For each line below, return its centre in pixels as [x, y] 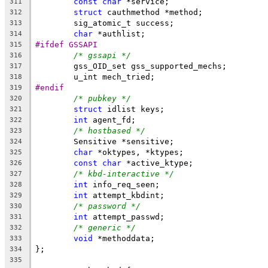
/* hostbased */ [109, 130]
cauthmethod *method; [153, 12]
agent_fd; [112, 120]
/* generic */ [105, 227]
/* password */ [107, 206]
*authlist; [119, 33]
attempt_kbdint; [126, 195]
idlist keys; [133, 109]
